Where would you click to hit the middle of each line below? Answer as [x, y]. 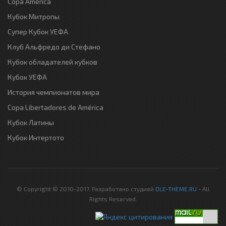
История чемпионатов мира [53, 92]
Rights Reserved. [113, 199]
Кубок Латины [31, 122]
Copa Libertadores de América [55, 107]
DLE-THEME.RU [176, 189]
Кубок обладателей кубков [52, 62]
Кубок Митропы [34, 16]
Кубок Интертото [36, 137]
